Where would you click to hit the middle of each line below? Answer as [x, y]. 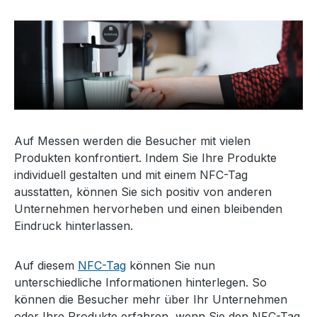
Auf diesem [46, 266]
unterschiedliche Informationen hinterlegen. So [140, 283]
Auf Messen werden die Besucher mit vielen [132, 141]
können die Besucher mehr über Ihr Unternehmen [151, 300]
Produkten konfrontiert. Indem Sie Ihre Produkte [145, 158]
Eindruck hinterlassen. [74, 226]
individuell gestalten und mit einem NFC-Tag [131, 175]
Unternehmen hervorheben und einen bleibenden [148, 209]
